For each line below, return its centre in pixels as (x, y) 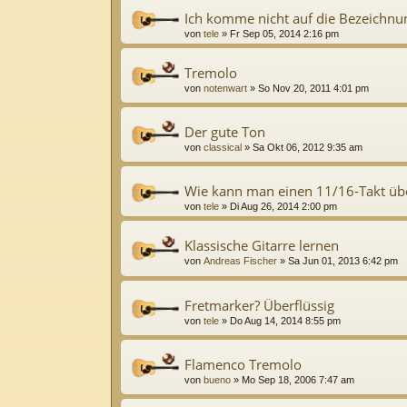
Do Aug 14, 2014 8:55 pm (285, 320)
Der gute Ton (225, 132)
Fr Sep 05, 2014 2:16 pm (284, 33)
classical (223, 148)
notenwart (225, 88)
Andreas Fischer (240, 261)
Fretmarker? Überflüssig (259, 305)
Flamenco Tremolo (243, 365)
